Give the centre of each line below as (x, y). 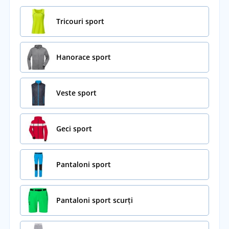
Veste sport (76, 93)
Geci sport (74, 129)
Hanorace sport (83, 57)
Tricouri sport (80, 21)
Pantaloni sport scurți (94, 200)
